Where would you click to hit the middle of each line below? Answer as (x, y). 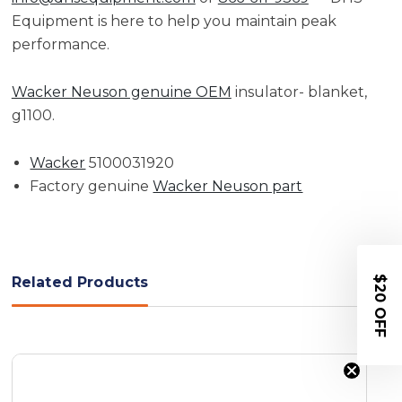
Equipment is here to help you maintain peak (174, 21)
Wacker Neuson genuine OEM (121, 92)
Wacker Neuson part (228, 186)
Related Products (80, 282)
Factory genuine (92, 186)
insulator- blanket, (299, 92)
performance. (60, 44)
